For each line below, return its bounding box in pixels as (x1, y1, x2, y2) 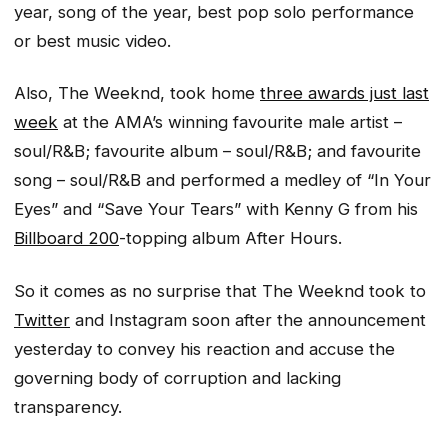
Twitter (14, 309, 70, 330)
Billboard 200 (14, 228, 119, 249)
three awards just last (260, 83, 429, 104)
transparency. (14, 396, 122, 417)
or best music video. (14, 30, 171, 51)
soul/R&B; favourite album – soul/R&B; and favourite (14, 141, 421, 162)
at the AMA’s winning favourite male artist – (58, 112, 402, 133)
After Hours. (245, 228, 342, 249)
